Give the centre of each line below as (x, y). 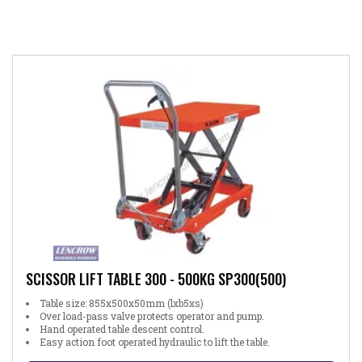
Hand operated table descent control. (122, 328)
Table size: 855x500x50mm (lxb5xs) (122, 303)
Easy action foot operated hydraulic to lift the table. (155, 341)
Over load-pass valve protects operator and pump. (152, 316)
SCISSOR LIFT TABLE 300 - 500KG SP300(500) (156, 278)
